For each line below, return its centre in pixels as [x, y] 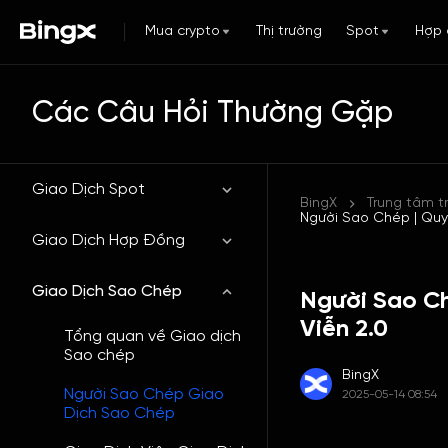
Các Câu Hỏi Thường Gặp [212, 114]
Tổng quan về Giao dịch [152, 336]
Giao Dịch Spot [88, 189]
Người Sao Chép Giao [144, 394]
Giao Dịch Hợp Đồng [108, 240]
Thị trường [289, 31]
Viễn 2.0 [344, 329]
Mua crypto [182, 31]
